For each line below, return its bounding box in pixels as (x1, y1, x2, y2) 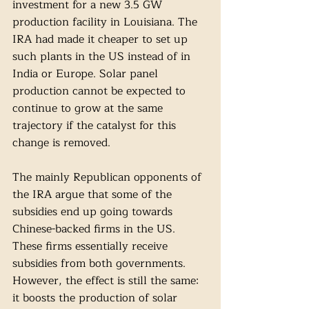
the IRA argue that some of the (12, 186, 175, 204)
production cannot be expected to (12, 82, 189, 101)
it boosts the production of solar (12, 289, 181, 308)
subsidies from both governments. (12, 255, 189, 273)
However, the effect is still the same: (12, 272, 202, 290)
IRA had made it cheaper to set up (12, 30, 191, 49)
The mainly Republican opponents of (12, 168, 205, 187)
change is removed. (12, 134, 110, 152)
